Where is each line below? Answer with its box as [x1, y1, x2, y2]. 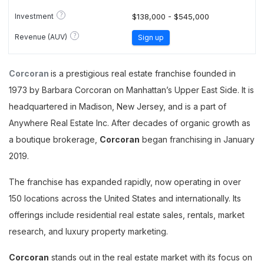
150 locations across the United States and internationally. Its [9, 193, 241, 203]
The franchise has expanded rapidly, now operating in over [9, 177, 241, 187]
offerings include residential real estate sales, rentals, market [9, 210, 245, 220]
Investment [15, 11, 54, 21]
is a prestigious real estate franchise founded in [51, 68, 236, 78]
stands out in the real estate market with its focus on [49, 252, 252, 262]
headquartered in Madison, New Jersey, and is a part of [9, 101, 226, 111]
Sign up [138, 32, 164, 42]
